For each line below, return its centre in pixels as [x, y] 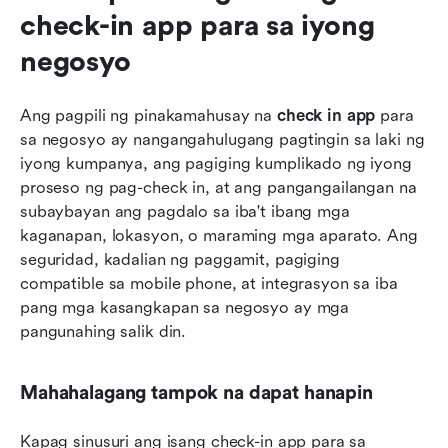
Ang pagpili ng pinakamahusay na [148, 115]
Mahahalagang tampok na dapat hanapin [196, 392]
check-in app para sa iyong [197, 25]
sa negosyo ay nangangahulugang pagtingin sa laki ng [222, 139]
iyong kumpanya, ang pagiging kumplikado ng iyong [216, 163]
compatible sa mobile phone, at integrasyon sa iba [209, 283]
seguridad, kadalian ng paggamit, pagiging [180, 259]
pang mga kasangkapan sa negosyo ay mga [185, 307]
